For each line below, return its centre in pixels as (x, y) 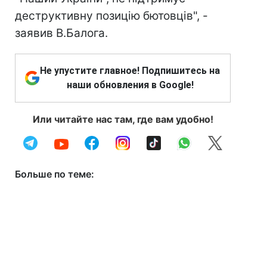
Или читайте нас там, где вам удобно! (123, 119)
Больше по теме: (55, 174)
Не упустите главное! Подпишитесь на (130, 71)
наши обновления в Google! (130, 85)
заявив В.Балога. (61, 33)
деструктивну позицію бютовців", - (111, 16)
